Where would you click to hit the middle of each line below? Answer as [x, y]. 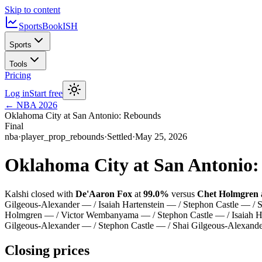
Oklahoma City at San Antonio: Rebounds [83, 116]
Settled [120, 137]
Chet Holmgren [228, 194]
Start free [46, 93]
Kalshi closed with [40, 194]
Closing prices [47, 250]
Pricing [18, 75]
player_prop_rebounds [63, 137]
